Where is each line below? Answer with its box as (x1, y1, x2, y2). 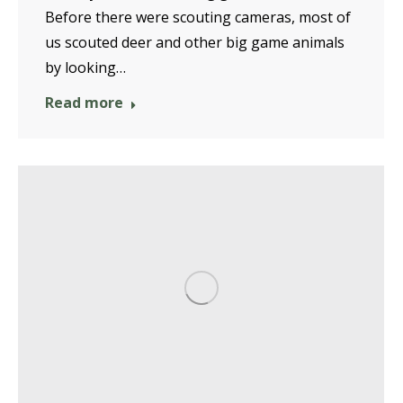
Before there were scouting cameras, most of (45, 6, 351, 27)
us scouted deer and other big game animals (45, 31, 345, 52)
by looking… (45, 57, 126, 77)
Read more (45, 92, 123, 112)
